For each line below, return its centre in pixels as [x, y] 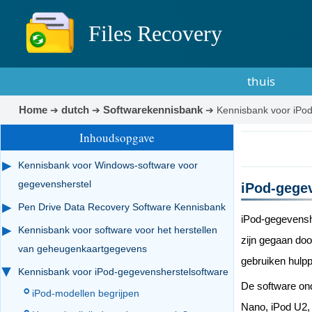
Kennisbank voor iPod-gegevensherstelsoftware [123, 272]
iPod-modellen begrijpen [86, 293]
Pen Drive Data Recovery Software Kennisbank [122, 207]
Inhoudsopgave [117, 138]
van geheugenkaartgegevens [83, 249]
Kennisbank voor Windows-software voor [108, 165]
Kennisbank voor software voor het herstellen [118, 230]
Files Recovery [155, 33]
